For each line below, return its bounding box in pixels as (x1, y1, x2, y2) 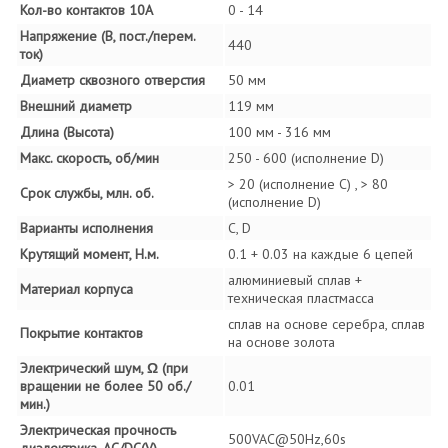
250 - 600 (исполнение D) (228, 148, 384, 167)
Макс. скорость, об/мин (20, 148, 159, 167)
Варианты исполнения (20, 218, 153, 237)
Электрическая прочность (20, 420, 176, 439)
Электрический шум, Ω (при (20, 358, 188, 377)
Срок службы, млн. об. (20, 183, 154, 202)
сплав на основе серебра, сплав (228, 314, 425, 333)
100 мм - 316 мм (228, 122, 331, 141)
